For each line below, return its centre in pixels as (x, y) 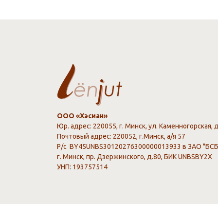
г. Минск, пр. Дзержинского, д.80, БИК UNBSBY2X (135, 157)
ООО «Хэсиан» (82, 116)
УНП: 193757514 (82, 167)
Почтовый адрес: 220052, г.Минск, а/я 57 (121, 136)
